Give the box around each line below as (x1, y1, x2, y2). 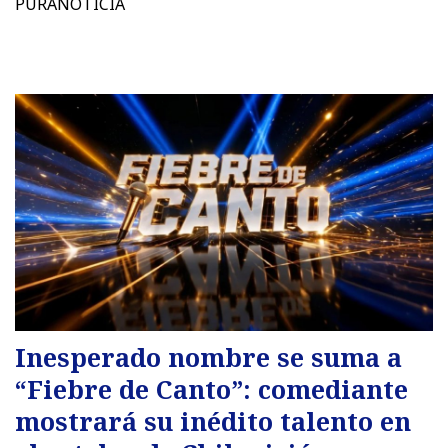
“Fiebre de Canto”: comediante (15, 371, 408, 406)
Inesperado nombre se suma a (15, 339, 402, 374)
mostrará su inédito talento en (15, 403, 411, 438)
